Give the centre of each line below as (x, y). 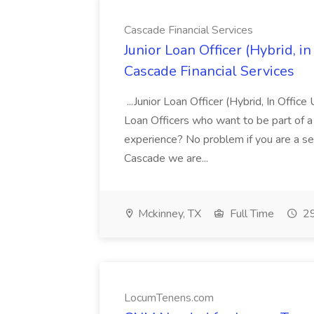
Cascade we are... (168, 158)
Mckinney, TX (168, 214)
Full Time (251, 214)
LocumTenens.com (169, 298)
